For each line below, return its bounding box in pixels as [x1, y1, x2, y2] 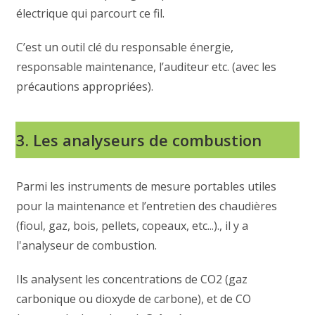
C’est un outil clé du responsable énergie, [16, 39, 234, 55]
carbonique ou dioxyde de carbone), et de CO [16, 290, 252, 307]
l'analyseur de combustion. [16, 237, 157, 253]
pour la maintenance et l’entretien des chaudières [16, 198, 278, 214]
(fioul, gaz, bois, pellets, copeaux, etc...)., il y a [16, 217, 249, 233]
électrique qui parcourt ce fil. [16, 5, 165, 21]
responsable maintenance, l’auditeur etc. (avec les [16, 58, 277, 75]
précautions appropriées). [16, 78, 154, 94]
